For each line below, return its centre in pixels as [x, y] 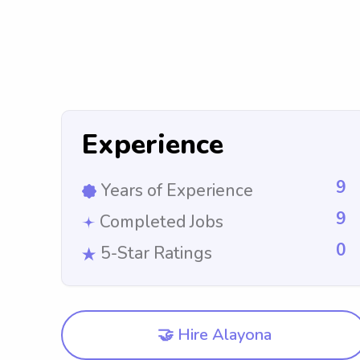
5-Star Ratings [156, 253]
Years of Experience [177, 190]
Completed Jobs [162, 222]
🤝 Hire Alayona [214, 335]
